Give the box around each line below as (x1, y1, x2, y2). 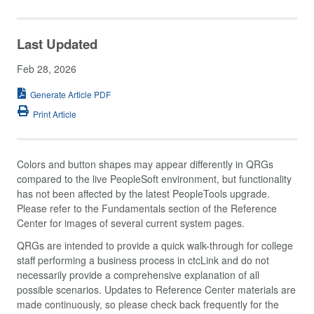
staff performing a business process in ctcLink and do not (17, 252, 269, 267)
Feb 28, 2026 (17, 62, 76, 76)
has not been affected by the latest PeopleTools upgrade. (17, 186, 270, 201)
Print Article (33, 108, 76, 121)
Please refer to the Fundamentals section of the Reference (17, 201, 277, 216)
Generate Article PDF (30, 88, 111, 100)
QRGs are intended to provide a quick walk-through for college (17, 238, 293, 252)
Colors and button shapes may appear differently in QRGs (17, 157, 273, 172)
